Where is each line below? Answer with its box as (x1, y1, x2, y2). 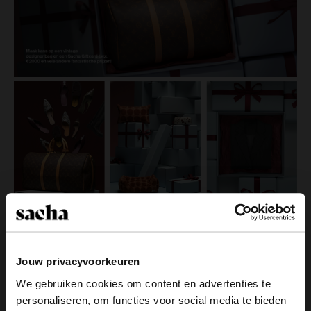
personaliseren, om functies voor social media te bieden (16, 294, 287, 306)
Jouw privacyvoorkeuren (16, 255, 140, 268)
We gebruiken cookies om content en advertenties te (16, 277, 271, 289)
